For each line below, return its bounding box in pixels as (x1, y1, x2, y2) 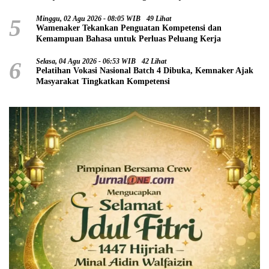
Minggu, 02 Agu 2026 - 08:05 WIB (36, 14, 141, 23)
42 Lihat (142, 56, 166, 65)
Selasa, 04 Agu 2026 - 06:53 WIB (36, 56, 136, 65)
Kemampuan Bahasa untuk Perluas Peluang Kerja (36, 34, 221, 43)
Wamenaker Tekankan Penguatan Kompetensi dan (36, 23, 222, 32)
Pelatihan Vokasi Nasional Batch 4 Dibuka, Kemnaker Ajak (36, 65, 253, 75)
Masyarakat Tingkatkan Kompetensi (36, 76, 170, 86)
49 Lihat (147, 14, 171, 23)
